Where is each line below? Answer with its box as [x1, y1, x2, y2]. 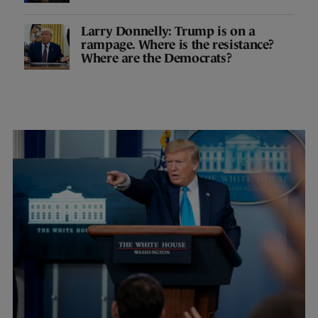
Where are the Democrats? [81, 51, 232, 66]
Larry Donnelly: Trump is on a [81, 24, 256, 39]
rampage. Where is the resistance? [81, 38, 275, 53]
